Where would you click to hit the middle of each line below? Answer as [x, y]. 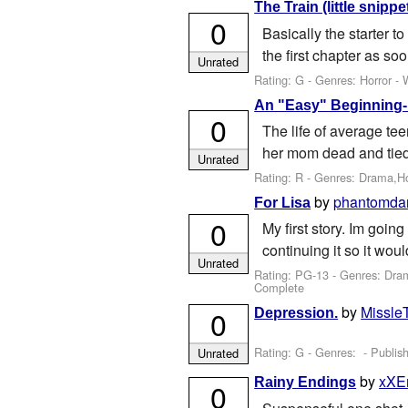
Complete [280, 288]
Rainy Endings [306, 382]
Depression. [296, 312]
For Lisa [283, 202]
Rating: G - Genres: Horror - [329, 80]
